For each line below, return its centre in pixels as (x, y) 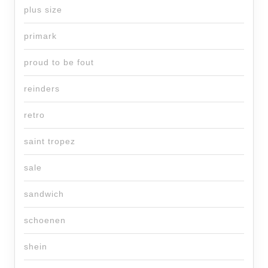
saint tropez (50, 141)
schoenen (45, 220)
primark (40, 36)
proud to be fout (59, 63)
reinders (42, 89)
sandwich (44, 194)
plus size (43, 10)
